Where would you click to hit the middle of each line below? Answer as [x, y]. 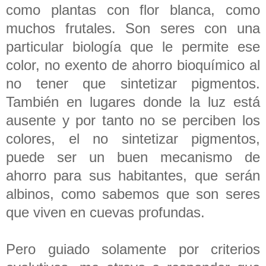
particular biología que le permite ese [133, 46]
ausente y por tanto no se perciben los [133, 120]
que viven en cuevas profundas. [107, 212]
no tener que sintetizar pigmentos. [133, 83]
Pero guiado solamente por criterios [133, 249]
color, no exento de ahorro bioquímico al [133, 65]
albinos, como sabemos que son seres [133, 194]
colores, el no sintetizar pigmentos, [133, 138]
